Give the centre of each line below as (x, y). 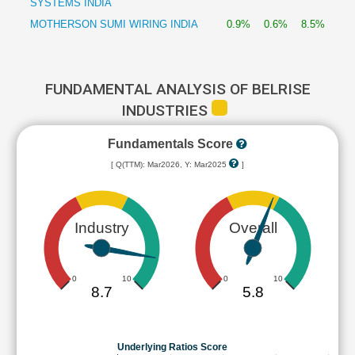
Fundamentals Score (172, 144)
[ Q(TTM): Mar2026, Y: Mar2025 (170, 164)
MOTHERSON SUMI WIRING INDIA (114, 24)
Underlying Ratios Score (172, 347)
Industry (102, 228)
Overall (253, 228)
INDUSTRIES (166, 111)
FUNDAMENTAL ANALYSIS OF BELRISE (177, 89)
